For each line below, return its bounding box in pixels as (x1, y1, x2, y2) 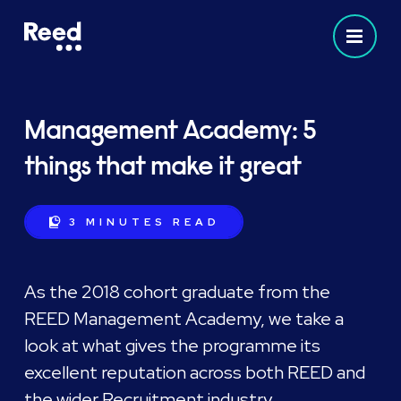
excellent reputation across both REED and (24, 361, 366, 384)
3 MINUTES (69, 215, 167, 229)
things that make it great (24, 149, 302, 183)
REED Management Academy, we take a (24, 307, 345, 330)
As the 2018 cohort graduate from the (24, 280, 331, 303)
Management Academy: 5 (24, 113, 317, 147)
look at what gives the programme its (24, 334, 321, 357)
